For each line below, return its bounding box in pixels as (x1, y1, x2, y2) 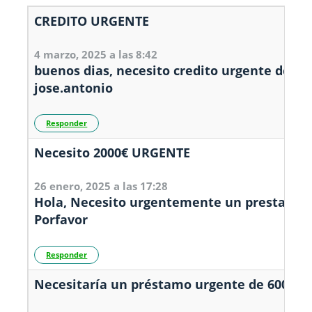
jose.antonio (34, 79, 114, 96)
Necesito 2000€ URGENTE (34, 144, 191, 161)
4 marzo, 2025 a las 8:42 (34, 47, 158, 61)
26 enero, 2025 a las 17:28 (34, 179, 169, 193)
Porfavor (34, 211, 88, 228)
